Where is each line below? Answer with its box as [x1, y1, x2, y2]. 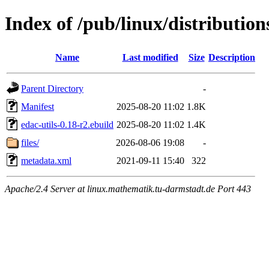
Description [208, 52, 255, 62]
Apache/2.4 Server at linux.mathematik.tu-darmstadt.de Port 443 [5, 183, 251, 194]
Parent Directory [21, 83, 83, 94]
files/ [21, 137, 39, 148]
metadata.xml [21, 155, 71, 166]
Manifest [21, 101, 54, 112]
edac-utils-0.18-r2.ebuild [21, 119, 113, 130]
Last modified [122, 52, 178, 62]
